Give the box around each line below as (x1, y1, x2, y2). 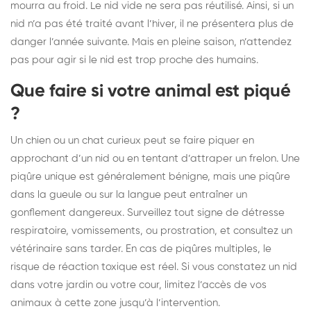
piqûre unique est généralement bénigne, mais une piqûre (10, 171, 290, 182)
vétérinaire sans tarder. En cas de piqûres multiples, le (10, 243, 271, 254)
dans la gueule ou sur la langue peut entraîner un (10, 189, 247, 200)
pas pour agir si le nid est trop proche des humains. (10, 54, 258, 65)
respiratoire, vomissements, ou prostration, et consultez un (10, 225, 292, 236)
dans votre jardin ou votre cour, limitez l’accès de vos (10, 279, 267, 290)
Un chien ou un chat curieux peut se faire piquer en (10, 135, 254, 146)
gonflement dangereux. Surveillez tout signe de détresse (10, 207, 285, 218)
